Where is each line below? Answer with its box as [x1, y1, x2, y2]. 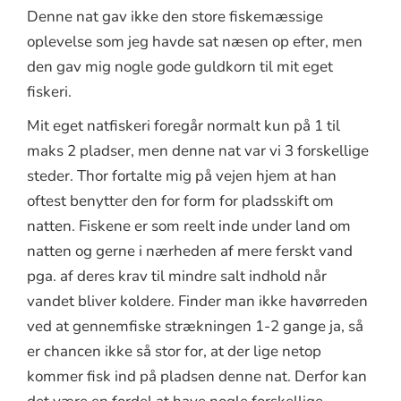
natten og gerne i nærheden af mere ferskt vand [27, 241, 353, 262]
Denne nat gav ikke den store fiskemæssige [27, 6, 323, 28]
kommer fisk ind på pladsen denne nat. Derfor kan [27, 366, 367, 388]
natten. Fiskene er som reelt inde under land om [27, 216, 351, 237]
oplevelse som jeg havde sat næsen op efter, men [27, 31, 363, 53]
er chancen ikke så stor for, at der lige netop [27, 341, 321, 363]
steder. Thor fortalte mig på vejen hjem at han [27, 166, 337, 187]
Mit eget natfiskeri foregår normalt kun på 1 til [27, 115, 340, 137]
